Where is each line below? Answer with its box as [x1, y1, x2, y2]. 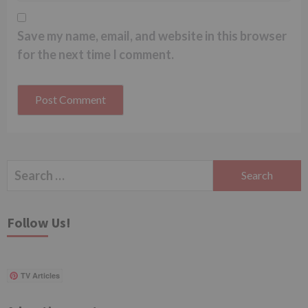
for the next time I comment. [17, 46, 174, 62]
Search [6, 160, 45, 176]
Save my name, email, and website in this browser [17, 27, 287, 43]
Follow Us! [7, 213, 71, 231]
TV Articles [21, 269, 60, 280]
